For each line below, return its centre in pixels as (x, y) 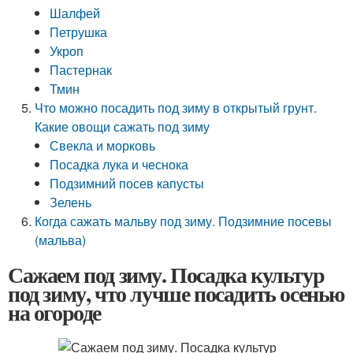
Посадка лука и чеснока (119, 164)
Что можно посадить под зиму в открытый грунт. (176, 108)
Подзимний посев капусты (127, 183)
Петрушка (79, 32)
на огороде (54, 312)
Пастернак (81, 70)
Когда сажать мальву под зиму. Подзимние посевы (184, 221)
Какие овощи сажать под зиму (123, 126)
